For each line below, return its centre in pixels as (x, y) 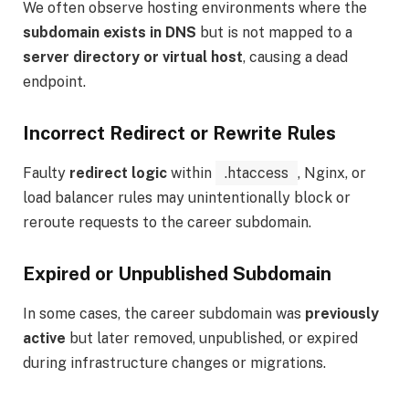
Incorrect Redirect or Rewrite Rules (179, 133)
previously (342, 313)
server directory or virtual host (133, 57)
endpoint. (54, 81)
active (44, 338)
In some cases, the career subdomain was (164, 313)
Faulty (46, 173)
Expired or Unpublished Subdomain (177, 273)
